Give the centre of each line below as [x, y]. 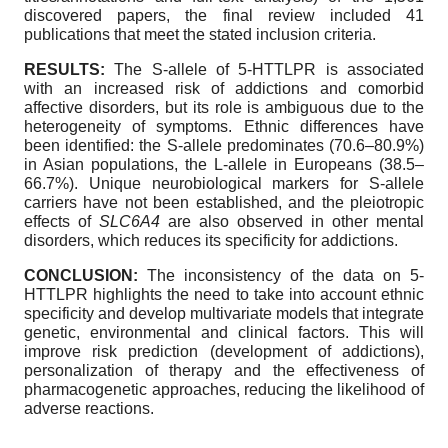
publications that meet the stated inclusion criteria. [200, 35]
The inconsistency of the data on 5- [285, 276]
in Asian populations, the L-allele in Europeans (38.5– [224, 165]
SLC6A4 [129, 222]
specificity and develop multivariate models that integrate [224, 314]
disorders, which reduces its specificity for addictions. [211, 241]
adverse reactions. [89, 409]
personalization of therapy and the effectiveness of [224, 371]
